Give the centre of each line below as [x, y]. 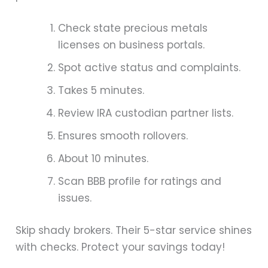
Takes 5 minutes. [101, 91]
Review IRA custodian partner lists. [146, 113]
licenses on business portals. [132, 45]
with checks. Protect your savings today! [121, 247]
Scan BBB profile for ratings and [140, 182]
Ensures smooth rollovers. [123, 136]
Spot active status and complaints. [150, 68]
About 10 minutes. [103, 159]
